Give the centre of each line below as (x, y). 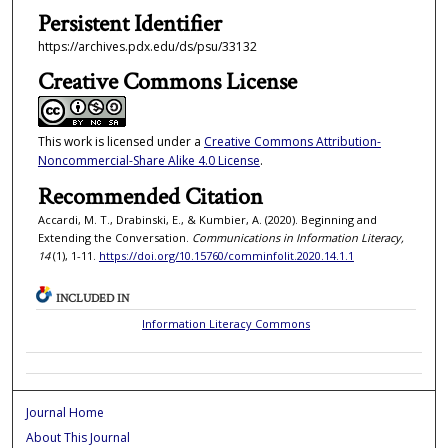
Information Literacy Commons (226, 323)
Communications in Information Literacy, (297, 237)
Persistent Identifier (129, 24)
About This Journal (78, 437)
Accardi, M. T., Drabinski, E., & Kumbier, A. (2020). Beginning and (207, 219)
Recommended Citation (150, 196)
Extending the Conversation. (114, 237)
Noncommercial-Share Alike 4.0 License (148, 161)
